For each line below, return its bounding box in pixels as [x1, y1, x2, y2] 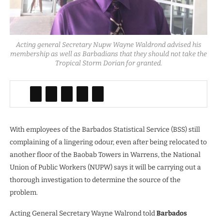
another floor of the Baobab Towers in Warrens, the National [10, 151, 201, 159]
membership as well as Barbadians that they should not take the [10, 50, 207, 59]
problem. [10, 188, 38, 197]
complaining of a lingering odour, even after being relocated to [10, 138, 207, 147]
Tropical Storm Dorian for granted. [55, 59, 162, 68]
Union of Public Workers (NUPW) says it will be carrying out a [10, 163, 201, 172]
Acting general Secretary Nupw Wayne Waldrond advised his [15, 41, 201, 49]
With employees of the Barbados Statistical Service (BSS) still [10, 125, 200, 134]
